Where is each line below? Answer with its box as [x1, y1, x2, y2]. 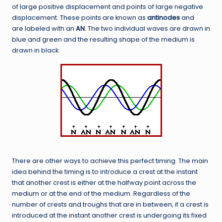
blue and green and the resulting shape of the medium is [12, 35, 195, 44]
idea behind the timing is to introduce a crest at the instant [12, 167, 198, 176]
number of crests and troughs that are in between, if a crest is [12, 200, 209, 209]
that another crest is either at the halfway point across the [12, 178, 196, 187]
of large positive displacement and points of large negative [12, 2, 203, 11]
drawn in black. [12, 46, 60, 55]
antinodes [147, 13, 180, 22]
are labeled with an [12, 24, 76, 33]
